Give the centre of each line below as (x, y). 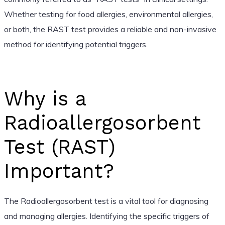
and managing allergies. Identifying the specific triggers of (106, 216)
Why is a (45, 98)
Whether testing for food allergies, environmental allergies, (108, 14)
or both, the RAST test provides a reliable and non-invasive (110, 29)
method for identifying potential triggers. (76, 44)
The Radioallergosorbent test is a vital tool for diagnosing (106, 201)
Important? (59, 171)
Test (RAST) (60, 147)
